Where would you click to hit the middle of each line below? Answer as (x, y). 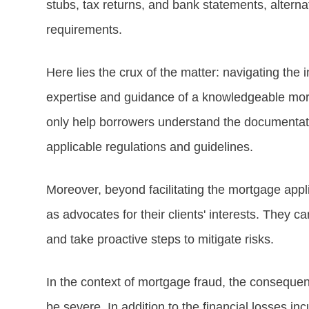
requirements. (84, 29)
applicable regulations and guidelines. (149, 147)
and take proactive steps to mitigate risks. (160, 239)
